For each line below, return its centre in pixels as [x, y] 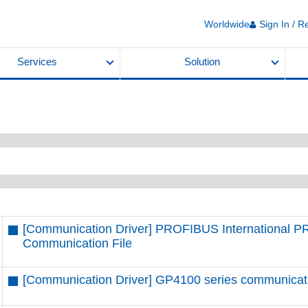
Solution [202, 62]
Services [37, 62]
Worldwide [227, 24]
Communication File [78, 243]
